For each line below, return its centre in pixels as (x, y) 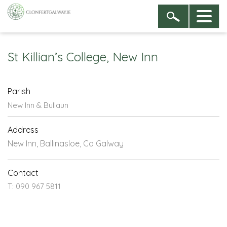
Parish (19, 91)
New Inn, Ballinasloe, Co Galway (66, 143)
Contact (23, 173)
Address (23, 130)
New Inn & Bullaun (38, 105)
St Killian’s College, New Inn (83, 57)
